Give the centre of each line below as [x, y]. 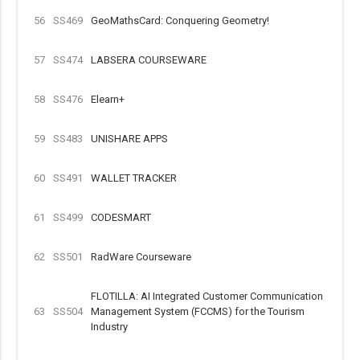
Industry [110, 327]
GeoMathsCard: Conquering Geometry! [180, 20]
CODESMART [121, 217]
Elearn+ [108, 99]
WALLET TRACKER [134, 178]
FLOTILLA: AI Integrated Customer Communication [207, 296]
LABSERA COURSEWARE [149, 60]
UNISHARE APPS [130, 139]
